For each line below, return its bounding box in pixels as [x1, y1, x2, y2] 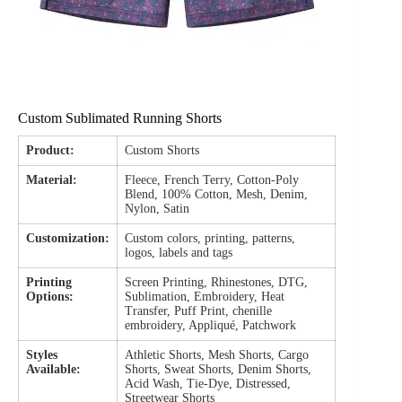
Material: [26, 172, 78, 187]
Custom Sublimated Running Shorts [18, 109, 222, 126]
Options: [26, 289, 74, 303]
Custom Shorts [125, 143, 200, 157]
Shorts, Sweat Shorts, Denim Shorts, [125, 362, 312, 376]
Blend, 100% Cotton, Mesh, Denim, [125, 187, 309, 201]
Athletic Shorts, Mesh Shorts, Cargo [125, 347, 310, 362]
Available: [26, 362, 82, 376]
